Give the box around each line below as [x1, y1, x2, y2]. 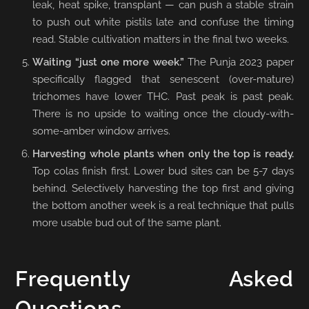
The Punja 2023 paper [183, 56, 294, 69]
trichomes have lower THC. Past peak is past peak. [32, 90, 294, 103]
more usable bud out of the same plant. [32, 217, 222, 230]
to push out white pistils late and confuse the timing [32, 16, 294, 29]
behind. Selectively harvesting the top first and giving [32, 182, 294, 195]
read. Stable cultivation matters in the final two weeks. [32, 33, 290, 46]
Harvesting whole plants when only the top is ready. [32, 148, 294, 161]
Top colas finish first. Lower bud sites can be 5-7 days [32, 165, 294, 178]
